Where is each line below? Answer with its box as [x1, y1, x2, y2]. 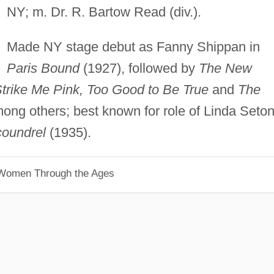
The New [198, 60, 252, 76]
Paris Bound [6, 60, 80, 76]
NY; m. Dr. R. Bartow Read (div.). [6, 4, 201, 20]
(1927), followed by [79, 60, 199, 76]
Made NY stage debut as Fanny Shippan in [6, 39, 260, 54]
